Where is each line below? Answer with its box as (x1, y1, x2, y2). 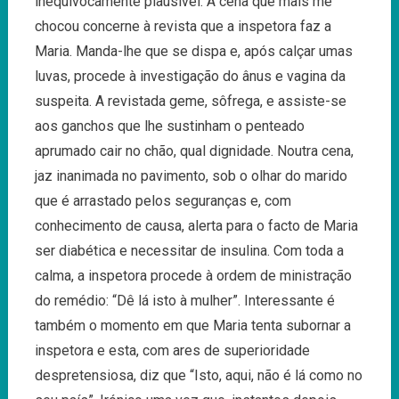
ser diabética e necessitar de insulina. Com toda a (34, 241, 344, 259)
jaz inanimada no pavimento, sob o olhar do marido (34, 167, 347, 184)
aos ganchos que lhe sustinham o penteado (34, 117, 305, 134)
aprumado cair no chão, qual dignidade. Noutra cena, (34, 142, 354, 159)
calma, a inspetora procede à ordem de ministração (34, 266, 352, 284)
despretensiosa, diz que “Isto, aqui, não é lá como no (34, 366, 362, 384)
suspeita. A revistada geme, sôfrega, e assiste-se (34, 92, 346, 110)
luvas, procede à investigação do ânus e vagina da (34, 67, 346, 85)
